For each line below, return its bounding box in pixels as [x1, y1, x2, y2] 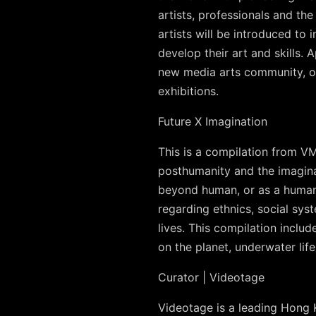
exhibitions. [158, 84, 219, 98]
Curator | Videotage [158, 270, 265, 284]
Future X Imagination [158, 114, 267, 128]
